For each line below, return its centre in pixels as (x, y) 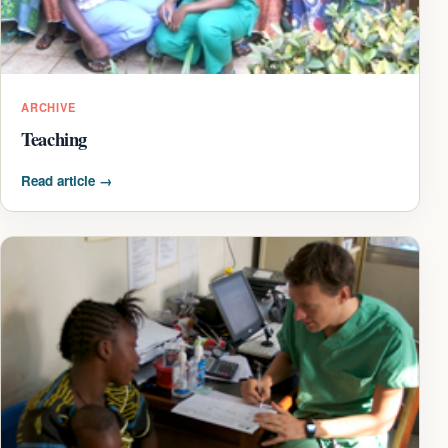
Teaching (54, 138)
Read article (60, 180)
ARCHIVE (48, 106)
